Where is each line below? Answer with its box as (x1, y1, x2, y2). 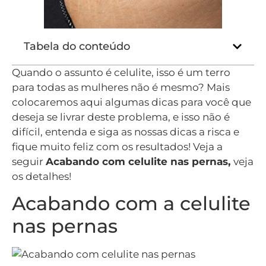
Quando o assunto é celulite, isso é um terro (12, 66, 230, 78)
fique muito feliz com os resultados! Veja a (12, 140, 223, 153)
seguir (12, 155, 46, 167)
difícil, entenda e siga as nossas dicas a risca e (12, 125, 239, 138)
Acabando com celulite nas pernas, (46, 155, 233, 167)
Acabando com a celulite (12, 192, 251, 216)
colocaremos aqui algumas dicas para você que (12, 96, 251, 108)
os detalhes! (12, 170, 71, 182)
